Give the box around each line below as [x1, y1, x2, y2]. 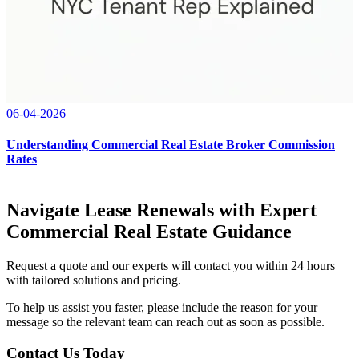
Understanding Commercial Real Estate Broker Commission [6, 138, 335, 152]
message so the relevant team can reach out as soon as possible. [6, 315, 325, 329]
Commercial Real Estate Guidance [6, 221, 292, 243]
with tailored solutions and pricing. [6, 273, 181, 288]
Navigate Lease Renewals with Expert [6, 200, 317, 221]
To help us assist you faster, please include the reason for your [6, 301, 317, 315]
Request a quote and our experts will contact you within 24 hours [6, 259, 335, 273]
